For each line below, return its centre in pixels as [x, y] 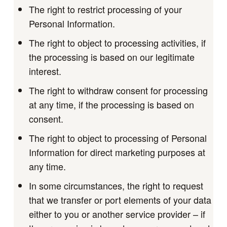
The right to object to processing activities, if [117, 42]
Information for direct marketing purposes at [117, 152]
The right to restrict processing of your [105, 9]
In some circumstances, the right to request [116, 185]
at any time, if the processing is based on [111, 104]
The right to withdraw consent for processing [118, 90]
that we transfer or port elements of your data [120, 199]
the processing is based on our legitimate [111, 56]
